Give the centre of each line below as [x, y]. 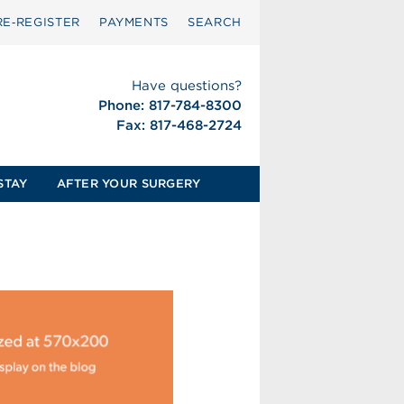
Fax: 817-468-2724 [179, 125]
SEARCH [215, 22]
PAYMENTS [134, 22]
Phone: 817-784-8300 [170, 106]
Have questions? [186, 86]
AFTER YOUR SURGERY [129, 184]
